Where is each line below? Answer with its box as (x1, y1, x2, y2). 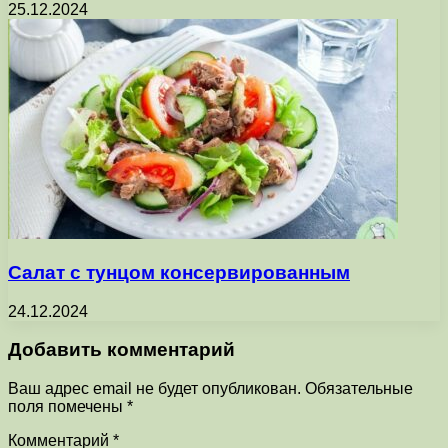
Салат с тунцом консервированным (8, 261, 350, 283)
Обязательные (305, 380, 413, 398)
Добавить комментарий (8, 339, 235, 361)
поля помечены (8, 398, 127, 416)
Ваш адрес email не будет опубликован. (8, 380, 301, 398)
